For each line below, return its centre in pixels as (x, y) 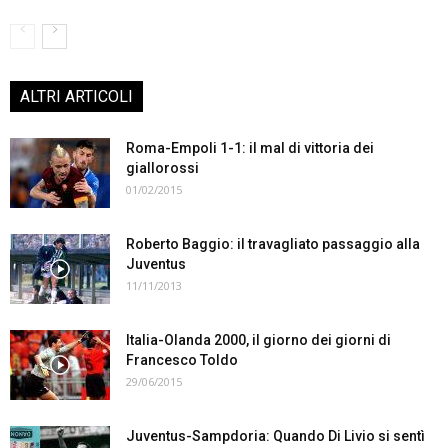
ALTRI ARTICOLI (76, 96)
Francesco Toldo (182, 360)
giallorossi (162, 168)
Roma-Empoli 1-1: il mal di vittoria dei (250, 148)
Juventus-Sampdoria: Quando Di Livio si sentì (275, 436)
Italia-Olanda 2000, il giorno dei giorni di (258, 340)
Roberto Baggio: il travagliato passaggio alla (273, 244)
